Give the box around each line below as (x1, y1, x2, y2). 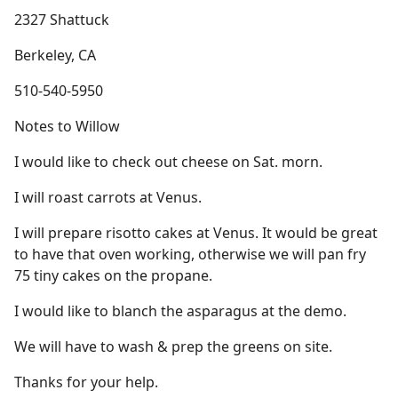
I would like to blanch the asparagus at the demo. (14, 301, 346, 321)
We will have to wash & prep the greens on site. (14, 337, 332, 356)
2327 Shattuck (14, 10, 109, 29)
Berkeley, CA (14, 45, 96, 65)
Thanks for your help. (14, 372, 158, 392)
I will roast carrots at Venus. (14, 187, 202, 207)
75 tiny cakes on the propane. (14, 266, 212, 285)
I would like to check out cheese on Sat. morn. (14, 152, 322, 171)
